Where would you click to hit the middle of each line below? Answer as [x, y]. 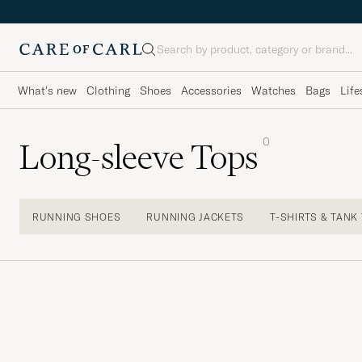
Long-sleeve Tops [139, 157]
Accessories [211, 90]
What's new [47, 90]
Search [162, 56]
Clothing [108, 90]
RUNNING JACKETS [196, 217]
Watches [274, 90]
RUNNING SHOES [77, 217]
